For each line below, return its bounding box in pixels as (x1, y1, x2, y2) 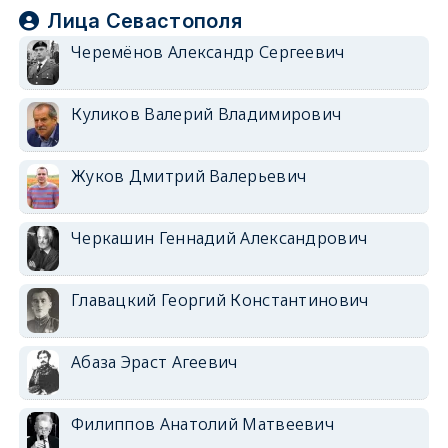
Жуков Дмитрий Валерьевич (70, 164, 307, 187)
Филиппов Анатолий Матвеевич (70, 412, 335, 435)
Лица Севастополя (47, 8, 243, 33)
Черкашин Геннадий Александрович (70, 226, 368, 249)
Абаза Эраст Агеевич (70, 350, 238, 373)
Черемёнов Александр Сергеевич (70, 40, 345, 63)
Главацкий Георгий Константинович (70, 288, 369, 311)
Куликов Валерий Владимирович (70, 102, 342, 125)
